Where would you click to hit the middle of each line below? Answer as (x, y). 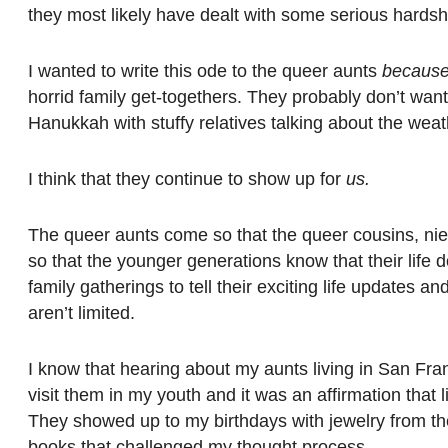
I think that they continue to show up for (187, 178)
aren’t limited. (81, 312)
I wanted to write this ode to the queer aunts (205, 70)
